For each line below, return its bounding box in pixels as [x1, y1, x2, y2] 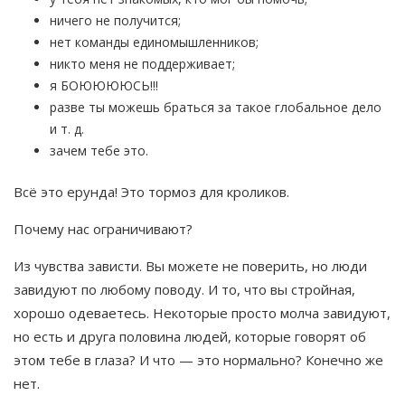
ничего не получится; [50, 12, 181, 30]
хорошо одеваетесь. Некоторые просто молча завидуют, [14, 304, 391, 323]
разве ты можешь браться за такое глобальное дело [50, 99, 381, 117]
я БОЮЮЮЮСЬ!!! [50, 77, 158, 95]
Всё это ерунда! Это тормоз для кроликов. [14, 183, 289, 202]
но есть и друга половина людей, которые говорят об [14, 327, 366, 346]
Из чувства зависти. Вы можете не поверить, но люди [14, 257, 367, 276]
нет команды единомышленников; [50, 33, 259, 52]
